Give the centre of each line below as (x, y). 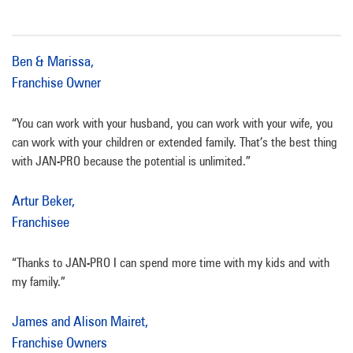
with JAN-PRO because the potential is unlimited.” (131, 161)
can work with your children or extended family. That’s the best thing (175, 142)
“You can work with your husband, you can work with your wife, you (172, 123)
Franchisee (41, 222)
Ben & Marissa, (53, 61)
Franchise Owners (59, 342)
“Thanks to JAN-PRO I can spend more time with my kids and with (171, 263)
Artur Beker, (43, 201)
